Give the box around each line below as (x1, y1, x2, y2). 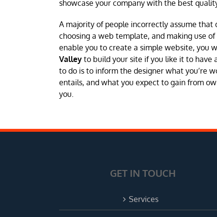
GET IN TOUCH (110, 166, 176, 179)
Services (128, 194, 158, 204)
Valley (59, 54, 82, 64)
